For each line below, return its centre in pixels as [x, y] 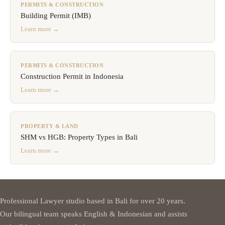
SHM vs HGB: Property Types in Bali [79, 137]
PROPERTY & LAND [49, 126]
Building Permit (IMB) [56, 15]
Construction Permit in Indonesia [72, 76]
